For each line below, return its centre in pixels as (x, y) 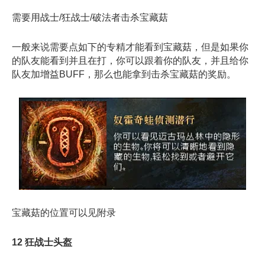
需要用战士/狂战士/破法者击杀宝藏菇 (90, 18)
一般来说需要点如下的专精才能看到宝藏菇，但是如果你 (130, 47)
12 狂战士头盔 (42, 242)
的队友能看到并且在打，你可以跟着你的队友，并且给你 (130, 61)
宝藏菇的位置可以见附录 (64, 212)
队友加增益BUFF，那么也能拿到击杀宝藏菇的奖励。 (124, 75)
